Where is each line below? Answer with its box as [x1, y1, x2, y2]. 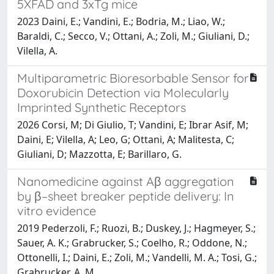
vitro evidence [17, 202, 96, 218]
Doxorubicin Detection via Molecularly [17, 84, 229, 100]
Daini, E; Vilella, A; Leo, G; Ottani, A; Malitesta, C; [17, 132, 234, 146]
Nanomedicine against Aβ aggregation [17, 173, 234, 189]
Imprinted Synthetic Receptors [17, 99, 186, 115]
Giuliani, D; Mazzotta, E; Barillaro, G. [17, 147, 182, 161]
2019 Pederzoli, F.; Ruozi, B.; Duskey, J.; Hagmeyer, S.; [17, 221, 256, 235]
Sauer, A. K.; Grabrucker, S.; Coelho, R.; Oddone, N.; [17, 235, 247, 250]
